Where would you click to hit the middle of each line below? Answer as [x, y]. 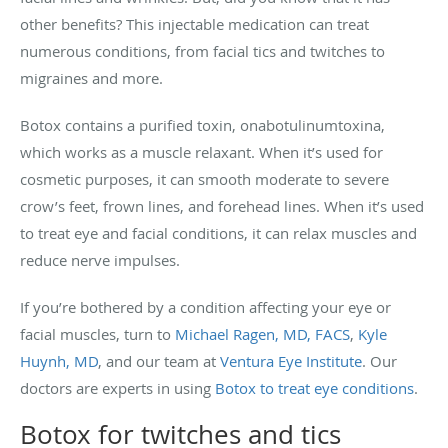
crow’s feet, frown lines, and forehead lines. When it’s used [222, 206]
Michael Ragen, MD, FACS [262, 334]
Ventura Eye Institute [291, 361]
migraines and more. [91, 78]
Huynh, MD [59, 361]
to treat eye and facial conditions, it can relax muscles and [218, 233]
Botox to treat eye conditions [314, 388]
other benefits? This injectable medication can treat [194, 24]
